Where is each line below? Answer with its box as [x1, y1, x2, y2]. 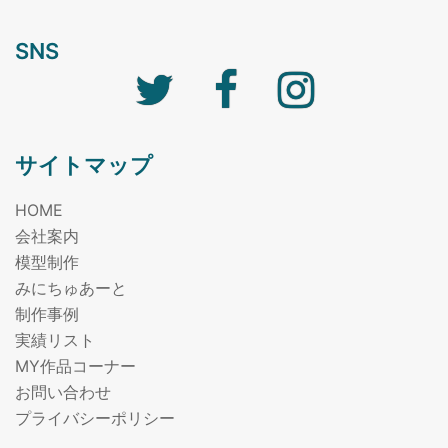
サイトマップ [15, 151, 153, 178]
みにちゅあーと [15, 277, 127, 298]
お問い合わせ [15, 381, 111, 402]
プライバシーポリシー [15, 407, 175, 428]
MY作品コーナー [15, 355, 136, 376]
